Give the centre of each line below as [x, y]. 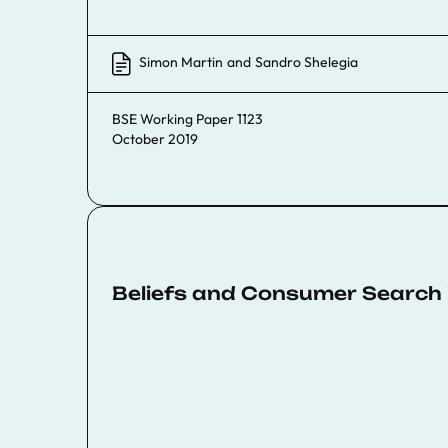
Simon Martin [181, 61]
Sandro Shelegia [306, 61]
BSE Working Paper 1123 [187, 118]
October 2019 [155, 138]
